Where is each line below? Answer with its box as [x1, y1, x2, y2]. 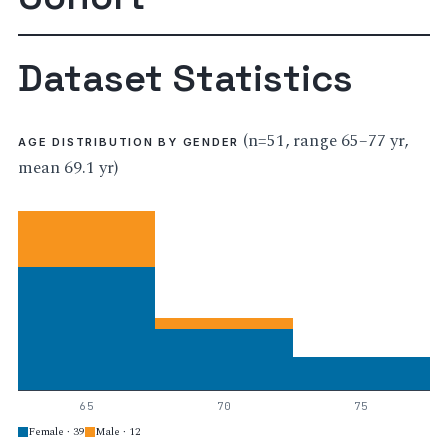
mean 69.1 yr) [18, 155, 119, 182]
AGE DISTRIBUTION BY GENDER [18, 135, 240, 150]
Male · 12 [95, 423, 142, 441]
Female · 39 [28, 423, 86, 441]
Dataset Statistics [18, 54, 354, 103]
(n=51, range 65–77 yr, [239, 128, 409, 155]
